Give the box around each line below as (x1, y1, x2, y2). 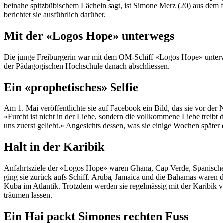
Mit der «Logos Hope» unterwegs (4, 29, 174, 42)
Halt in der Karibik (4, 140, 104, 154)
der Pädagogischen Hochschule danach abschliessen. (4, 61, 170, 70)
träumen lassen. (4, 191, 52, 200)
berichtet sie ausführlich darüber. (4, 10, 106, 19)
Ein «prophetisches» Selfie (4, 80, 138, 94)
